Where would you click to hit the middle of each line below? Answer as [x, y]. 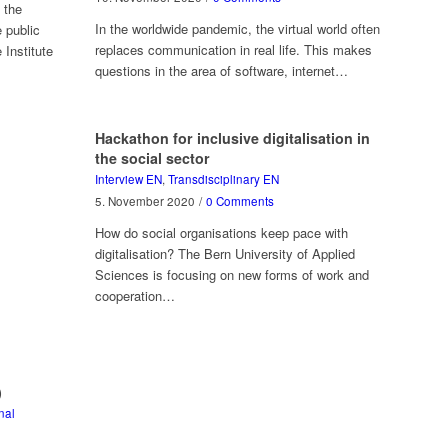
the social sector [152, 158]
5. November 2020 [144, 201]
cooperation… [134, 296]
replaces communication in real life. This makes [233, 50]
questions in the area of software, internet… [221, 71]
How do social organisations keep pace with [221, 233]
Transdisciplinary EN [223, 179]
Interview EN [128, 179]
